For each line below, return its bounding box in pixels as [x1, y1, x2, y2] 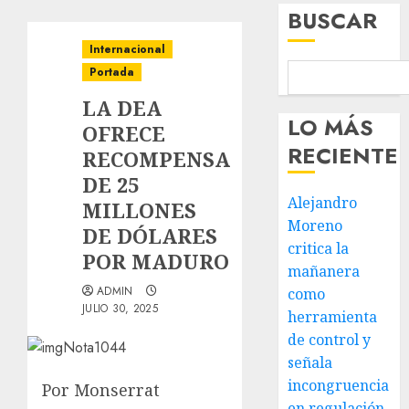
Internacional [89, 41, 165, 58]
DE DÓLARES [82, 222, 217, 249]
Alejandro [288, 193, 358, 213]
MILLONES [82, 196, 196, 224]
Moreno [288, 215, 343, 236]
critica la [288, 238, 350, 258]
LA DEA [82, 94, 162, 121]
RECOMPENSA [82, 145, 230, 173]
